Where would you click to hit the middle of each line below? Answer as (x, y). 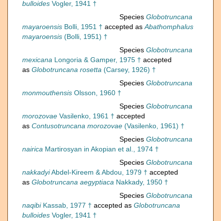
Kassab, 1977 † (66, 205)
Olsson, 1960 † (97, 93)
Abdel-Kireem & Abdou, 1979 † (99, 172)
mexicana (37, 60)
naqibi (32, 205)
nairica (33, 149)
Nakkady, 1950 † (141, 182)
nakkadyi (36, 172)
